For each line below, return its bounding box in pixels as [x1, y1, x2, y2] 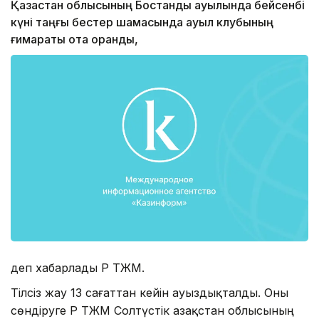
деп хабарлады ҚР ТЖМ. [11, 260, 145, 275]
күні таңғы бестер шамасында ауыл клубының [11, 15, 273, 30]
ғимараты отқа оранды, [11, 32, 138, 47]
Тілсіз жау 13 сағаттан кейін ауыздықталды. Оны [11, 285, 288, 300]
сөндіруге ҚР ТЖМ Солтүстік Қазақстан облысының [11, 303, 294, 318]
